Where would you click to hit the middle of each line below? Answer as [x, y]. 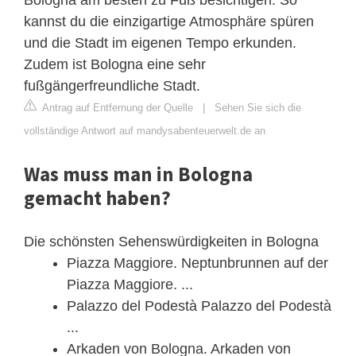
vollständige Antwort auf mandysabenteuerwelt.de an [145, 130]
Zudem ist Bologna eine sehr [115, 64]
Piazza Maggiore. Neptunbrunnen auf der [197, 263]
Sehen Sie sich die [258, 107]
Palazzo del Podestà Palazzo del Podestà [199, 306]
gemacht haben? [97, 197]
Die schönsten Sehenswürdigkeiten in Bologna [171, 241]
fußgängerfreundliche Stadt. [112, 85]
